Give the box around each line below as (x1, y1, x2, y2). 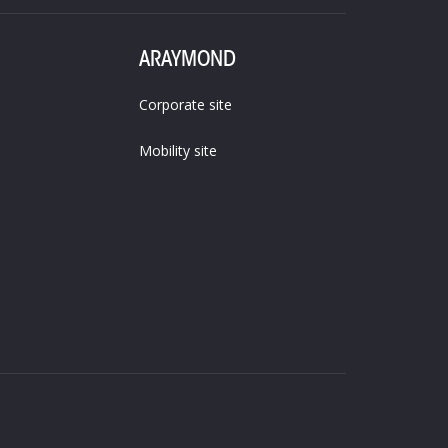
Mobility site (138, 140, 217, 160)
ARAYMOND (138, 43, 236, 72)
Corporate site (138, 94, 232, 114)
